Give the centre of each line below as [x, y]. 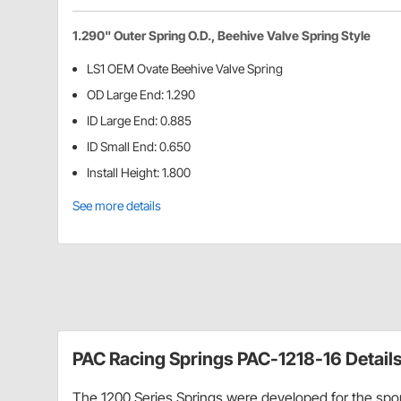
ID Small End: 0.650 [139, 147]
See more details [117, 206]
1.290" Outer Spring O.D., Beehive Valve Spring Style [222, 36]
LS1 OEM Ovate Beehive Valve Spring [185, 69]
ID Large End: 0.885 [139, 121]
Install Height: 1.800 [139, 173]
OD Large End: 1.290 [141, 95]
